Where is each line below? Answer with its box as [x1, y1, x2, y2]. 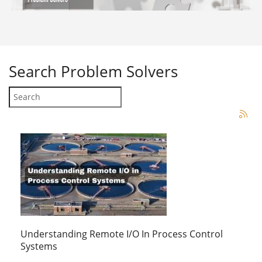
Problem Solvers [61, 60, 178, 82]
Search [9, 60, 57, 82]
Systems [20, 239, 57, 253]
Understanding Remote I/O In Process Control [20, 227, 223, 240]
